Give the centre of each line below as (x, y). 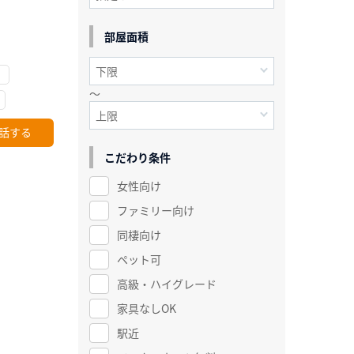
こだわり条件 (137, 157)
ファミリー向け (155, 210)
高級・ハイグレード (166, 283)
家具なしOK (146, 308)
